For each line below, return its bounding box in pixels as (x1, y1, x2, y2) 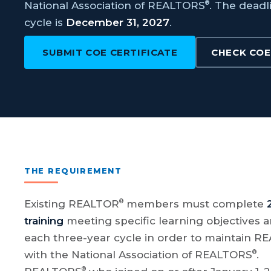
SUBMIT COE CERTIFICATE (42, 47, 178, 59)
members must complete (123, 198, 267, 211)
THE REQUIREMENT (24, 166, 122, 176)
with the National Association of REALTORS (24, 249, 252, 261)
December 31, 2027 (66, 16, 169, 29)
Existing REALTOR (24, 198, 119, 211)
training (24, 215, 64, 227)
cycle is (24, 16, 66, 29)
